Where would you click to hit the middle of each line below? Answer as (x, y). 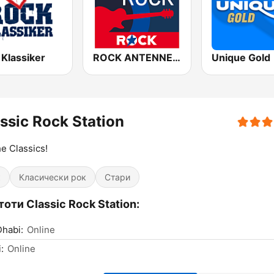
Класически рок (53, 177)
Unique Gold (241, 58)
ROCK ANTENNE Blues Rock (177, 58)
